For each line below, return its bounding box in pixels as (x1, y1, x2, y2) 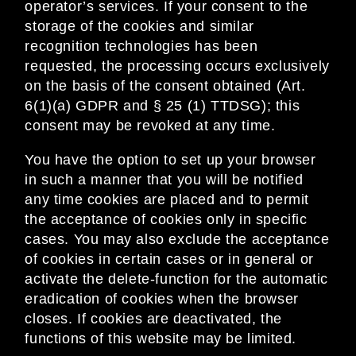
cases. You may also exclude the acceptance (25, 231, 330, 248)
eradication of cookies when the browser (25, 291, 299, 308)
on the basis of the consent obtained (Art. (25, 78, 306, 95)
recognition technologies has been (25, 38, 258, 55)
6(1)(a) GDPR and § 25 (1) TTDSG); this (25, 98, 300, 114)
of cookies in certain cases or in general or (25, 251, 314, 268)
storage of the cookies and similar (25, 18, 254, 35)
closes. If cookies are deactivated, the (25, 311, 282, 327)
